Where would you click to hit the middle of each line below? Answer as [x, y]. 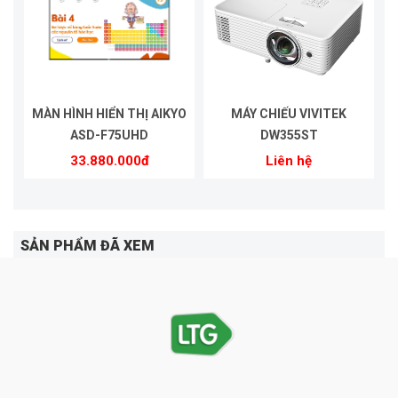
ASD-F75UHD [109, 135]
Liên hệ [289, 161]
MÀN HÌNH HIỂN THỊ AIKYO [109, 114]
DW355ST [289, 135]
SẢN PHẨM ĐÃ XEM [88, 246]
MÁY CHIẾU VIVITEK [289, 114]
